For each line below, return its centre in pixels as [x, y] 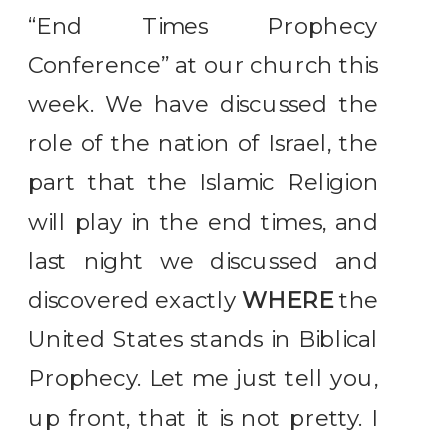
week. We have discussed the [203, 104]
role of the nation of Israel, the [203, 143]
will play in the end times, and [203, 222]
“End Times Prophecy [203, 26]
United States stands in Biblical [203, 339]
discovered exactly [135, 300]
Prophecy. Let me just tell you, [203, 379]
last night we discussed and [203, 261]
